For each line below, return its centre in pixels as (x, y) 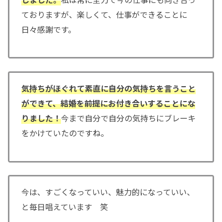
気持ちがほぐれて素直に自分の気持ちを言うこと (109, 88)
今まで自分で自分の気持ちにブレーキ (128, 118)
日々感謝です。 (49, 29)
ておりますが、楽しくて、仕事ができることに (104, 14)
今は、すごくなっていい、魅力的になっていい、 (108, 192)
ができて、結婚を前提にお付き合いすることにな (108, 103)
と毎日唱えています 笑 (65, 207)
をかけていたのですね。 (65, 133)
